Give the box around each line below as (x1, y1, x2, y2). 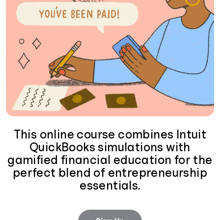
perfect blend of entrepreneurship (12, 167, 208, 179)
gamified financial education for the (7, 154, 213, 166)
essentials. (80, 180, 140, 192)
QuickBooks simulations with (29, 141, 191, 153)
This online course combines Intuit (13, 129, 207, 140)
